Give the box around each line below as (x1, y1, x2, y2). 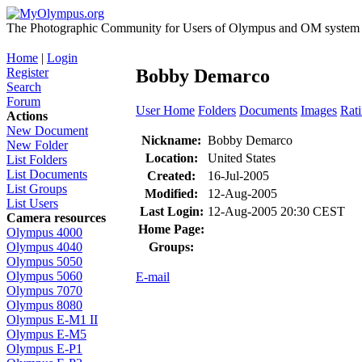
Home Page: (138, 221, 204, 236)
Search (6, 80, 41, 94)
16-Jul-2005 (208, 168, 269, 183)
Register (6, 65, 48, 79)
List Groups (6, 182, 67, 196)
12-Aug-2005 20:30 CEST (208, 204, 345, 218)
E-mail (136, 269, 170, 284)
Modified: (145, 186, 198, 200)
